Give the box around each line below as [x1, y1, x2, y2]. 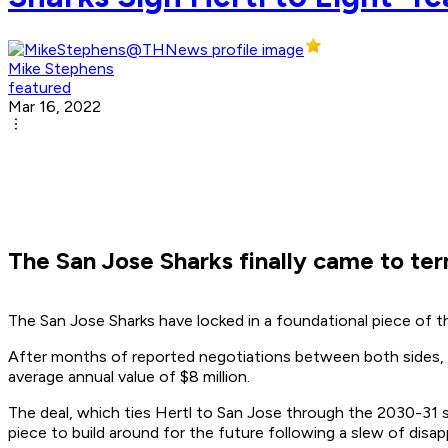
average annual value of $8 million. [8, 367, 254, 387]
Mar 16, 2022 [8, 97, 101, 117]
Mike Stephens [8, 59, 114, 79]
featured [8, 78, 71, 98]
